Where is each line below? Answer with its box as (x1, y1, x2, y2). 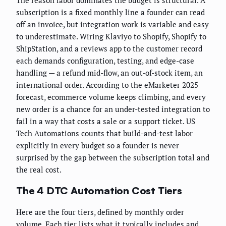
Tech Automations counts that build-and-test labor (16, 128, 193, 139)
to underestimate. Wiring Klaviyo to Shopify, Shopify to (16, 31, 206, 42)
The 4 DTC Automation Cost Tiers (16, 184, 182, 197)
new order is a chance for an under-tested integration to (16, 104, 210, 115)
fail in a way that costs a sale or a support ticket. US (16, 116, 195, 127)
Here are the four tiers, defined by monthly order (16, 206, 184, 217)
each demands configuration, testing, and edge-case (16, 55, 194, 66)
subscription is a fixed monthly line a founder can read (16, 7, 205, 18)
